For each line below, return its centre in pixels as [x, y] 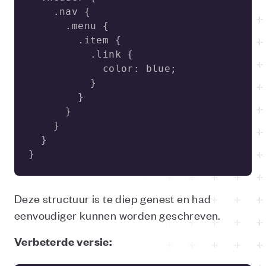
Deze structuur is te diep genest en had [113, 198]
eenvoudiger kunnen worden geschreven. [118, 215]
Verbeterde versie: [63, 241]
